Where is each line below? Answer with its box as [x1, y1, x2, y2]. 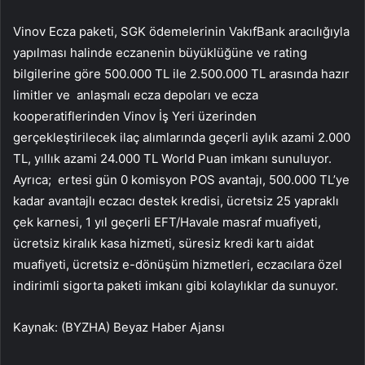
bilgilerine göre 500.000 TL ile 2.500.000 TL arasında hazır [13, 65, 350, 81]
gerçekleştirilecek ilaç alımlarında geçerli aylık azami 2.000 [13, 129, 350, 145]
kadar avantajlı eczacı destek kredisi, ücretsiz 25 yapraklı [13, 192, 339, 209]
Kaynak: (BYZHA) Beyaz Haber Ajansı [13, 319, 225, 335]
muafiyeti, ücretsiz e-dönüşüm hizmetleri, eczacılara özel [13, 256, 342, 272]
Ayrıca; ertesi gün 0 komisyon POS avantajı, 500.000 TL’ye [13, 171, 350, 187]
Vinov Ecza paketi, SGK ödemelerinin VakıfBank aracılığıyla [13, 23, 350, 39]
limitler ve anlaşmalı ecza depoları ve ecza [13, 86, 258, 103]
